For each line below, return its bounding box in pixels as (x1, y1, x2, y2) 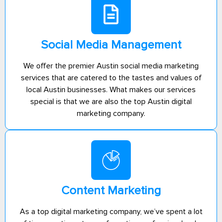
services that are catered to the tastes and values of (20, 72, 202, 83)
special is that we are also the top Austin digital (30, 96, 192, 107)
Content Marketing (61, 183, 161, 198)
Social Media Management (41, 37, 181, 52)
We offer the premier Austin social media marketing (23, 60, 199, 71)
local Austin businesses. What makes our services (26, 84, 196, 95)
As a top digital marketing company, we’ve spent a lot (19, 206, 203, 217)
